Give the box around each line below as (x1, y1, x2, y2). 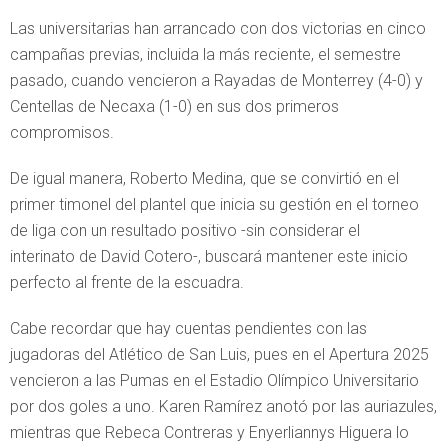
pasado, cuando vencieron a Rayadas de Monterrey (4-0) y (10, 70, 423, 90)
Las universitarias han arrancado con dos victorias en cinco (10, 18, 426, 38)
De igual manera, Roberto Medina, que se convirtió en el (10, 168, 399, 188)
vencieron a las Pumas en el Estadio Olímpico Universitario (10, 370, 419, 390)
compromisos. (10, 122, 114, 142)
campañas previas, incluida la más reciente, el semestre (10, 44, 401, 64)
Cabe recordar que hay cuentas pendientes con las (10, 318, 367, 338)
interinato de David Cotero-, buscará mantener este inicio (10, 246, 408, 266)
